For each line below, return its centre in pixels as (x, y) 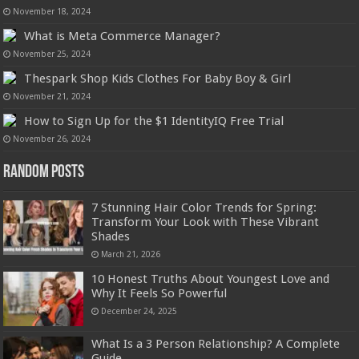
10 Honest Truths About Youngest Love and (211, 278)
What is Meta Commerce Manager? (123, 36)
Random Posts (44, 172)
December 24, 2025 (139, 311)
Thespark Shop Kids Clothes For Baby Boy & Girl (158, 78)
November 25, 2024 (52, 53)
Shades (111, 236)
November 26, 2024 (52, 138)
